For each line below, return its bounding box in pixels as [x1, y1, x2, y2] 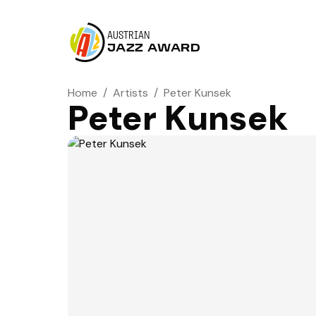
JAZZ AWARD [107, 43, 201, 54]
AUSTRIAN [107, 30, 150, 42]
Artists [113, 85, 148, 100]
